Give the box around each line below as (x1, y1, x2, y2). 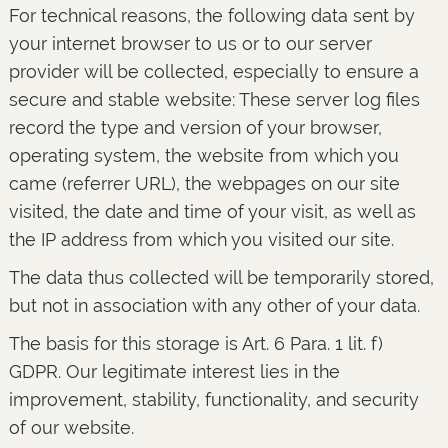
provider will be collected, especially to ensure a (8, 61, 419, 82)
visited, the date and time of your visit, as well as (8, 201, 416, 222)
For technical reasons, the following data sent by (8, 5, 415, 26)
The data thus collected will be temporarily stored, (8, 267, 434, 288)
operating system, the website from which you (8, 145, 399, 166)
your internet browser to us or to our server (8, 33, 372, 54)
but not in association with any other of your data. (8, 295, 420, 316)
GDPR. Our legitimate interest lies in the (8, 361, 340, 382)
